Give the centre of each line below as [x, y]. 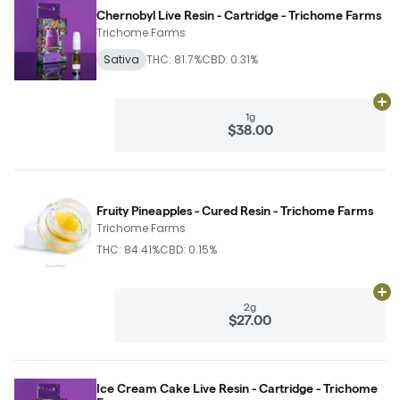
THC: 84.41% [128, 250]
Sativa [121, 59]
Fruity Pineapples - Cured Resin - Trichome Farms [235, 211]
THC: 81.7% [174, 59]
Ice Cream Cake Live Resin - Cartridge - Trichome [237, 388]
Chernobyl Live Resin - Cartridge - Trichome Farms [239, 15]
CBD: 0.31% [230, 59]
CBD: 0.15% [188, 250]
